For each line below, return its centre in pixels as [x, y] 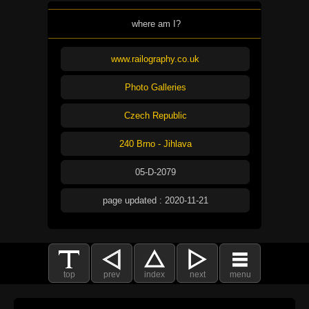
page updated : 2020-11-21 [155, 201]
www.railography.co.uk [155, 59]
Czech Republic [155, 116]
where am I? [156, 23]
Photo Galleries [155, 88]
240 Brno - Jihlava [155, 144]
